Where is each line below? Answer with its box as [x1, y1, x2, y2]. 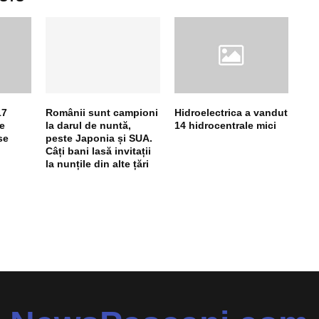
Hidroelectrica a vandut [174, 106, 288, 118]
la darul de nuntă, [46, 119, 132, 131]
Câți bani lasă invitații [46, 145, 152, 157]
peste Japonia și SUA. [46, 132, 153, 144]
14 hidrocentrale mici [174, 119, 276, 131]
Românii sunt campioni [46, 106, 159, 118]
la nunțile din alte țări [46, 157, 150, 169]
